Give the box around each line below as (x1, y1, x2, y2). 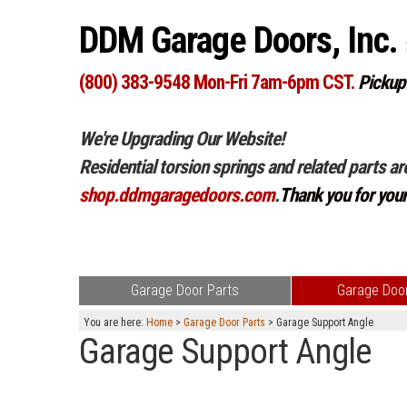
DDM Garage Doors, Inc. (79, 19, 405, 62)
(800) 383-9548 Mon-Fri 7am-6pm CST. (79, 71, 354, 94)
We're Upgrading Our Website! (79, 127, 284, 150)
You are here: (84, 316, 146, 329)
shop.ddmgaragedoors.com (79, 184, 274, 206)
